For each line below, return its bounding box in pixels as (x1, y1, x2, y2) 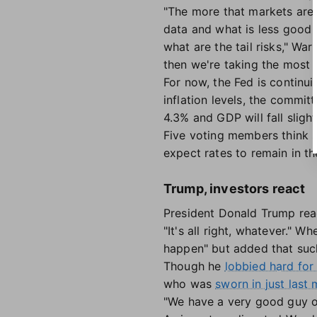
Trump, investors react (163, 181, 306, 196)
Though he (163, 259, 225, 273)
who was (163, 277, 216, 291)
